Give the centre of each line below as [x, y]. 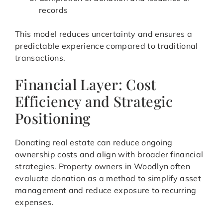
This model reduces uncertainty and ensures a [104, 34]
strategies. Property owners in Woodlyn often [103, 167]
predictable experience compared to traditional [107, 46]
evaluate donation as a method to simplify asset [108, 178]
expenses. [34, 202]
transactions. [40, 58]
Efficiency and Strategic [94, 101]
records [54, 10]
